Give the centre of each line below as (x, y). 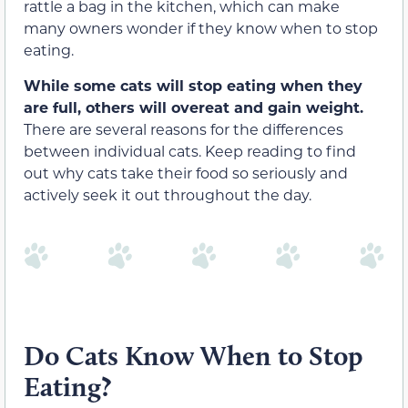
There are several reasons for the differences (184, 128)
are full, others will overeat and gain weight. (194, 107)
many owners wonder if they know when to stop (201, 28)
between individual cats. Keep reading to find (190, 150)
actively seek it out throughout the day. (168, 194)
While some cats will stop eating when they (193, 85)
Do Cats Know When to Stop (193, 355)
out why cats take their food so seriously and (186, 172)
